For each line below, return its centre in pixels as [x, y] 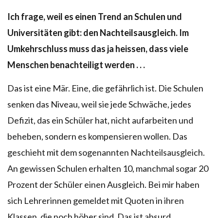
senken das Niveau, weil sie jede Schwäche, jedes [99, 104]
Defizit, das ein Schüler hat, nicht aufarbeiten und [100, 120]
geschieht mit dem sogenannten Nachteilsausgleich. [106, 152]
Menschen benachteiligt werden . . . [76, 64]
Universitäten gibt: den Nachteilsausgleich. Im [98, 32]
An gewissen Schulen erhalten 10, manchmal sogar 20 [108, 168]
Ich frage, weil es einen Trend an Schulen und [95, 16]
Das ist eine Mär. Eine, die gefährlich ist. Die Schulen [105, 88]
